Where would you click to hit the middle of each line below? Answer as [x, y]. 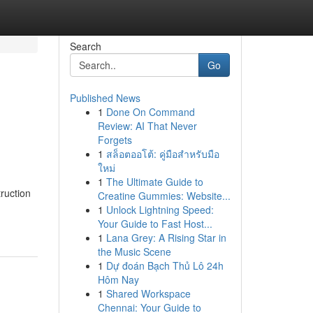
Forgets [115, 140]
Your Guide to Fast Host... [155, 224]
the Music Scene [134, 252]
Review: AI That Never [147, 126]
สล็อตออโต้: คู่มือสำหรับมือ [162, 154]
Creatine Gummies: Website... [164, 196]
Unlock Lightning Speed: [160, 210]
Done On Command [150, 112]
